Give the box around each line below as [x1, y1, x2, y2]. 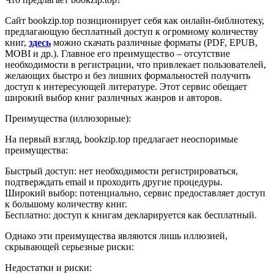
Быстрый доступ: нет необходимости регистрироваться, [5, 165, 238, 176]
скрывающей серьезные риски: [5, 241, 134, 252]
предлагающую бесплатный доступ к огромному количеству [5, 26, 258, 37]
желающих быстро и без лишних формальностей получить [5, 70, 250, 81]
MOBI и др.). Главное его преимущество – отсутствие [5, 48, 230, 59]
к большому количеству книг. [5, 198, 127, 209]
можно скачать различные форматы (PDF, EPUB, [51, 37, 257, 48]
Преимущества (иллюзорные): [5, 113, 131, 124]
